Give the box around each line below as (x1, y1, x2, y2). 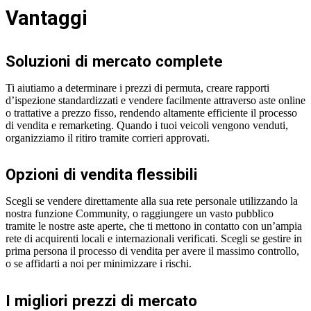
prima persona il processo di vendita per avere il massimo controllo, (6, 245, 299, 258)
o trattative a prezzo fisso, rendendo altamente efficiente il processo (6, 106, 297, 119)
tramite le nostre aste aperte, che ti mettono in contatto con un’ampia (6, 220, 302, 233)
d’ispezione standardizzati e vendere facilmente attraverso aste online (6, 94, 305, 106)
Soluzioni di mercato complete (6, 51, 223, 70)
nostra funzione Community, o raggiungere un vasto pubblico (6, 208, 274, 220)
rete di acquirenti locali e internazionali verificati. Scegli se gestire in (6, 233, 302, 245)
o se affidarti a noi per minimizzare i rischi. (6, 258, 192, 270)
